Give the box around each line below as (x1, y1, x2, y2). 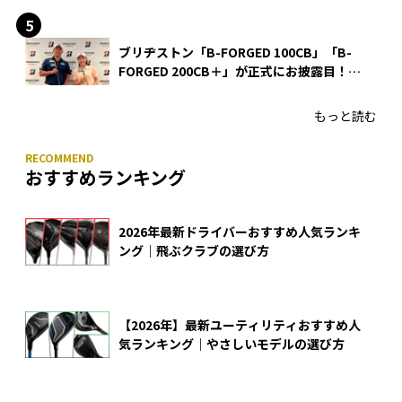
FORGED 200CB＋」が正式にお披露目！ (118, 61, 361, 80)
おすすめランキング (25, 163, 186, 190)
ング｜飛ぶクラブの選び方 (118, 241, 269, 260)
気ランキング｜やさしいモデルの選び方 (118, 334, 345, 353)
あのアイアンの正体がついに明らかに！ (118, 80, 345, 99)
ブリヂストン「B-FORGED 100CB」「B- (118, 42, 352, 61)
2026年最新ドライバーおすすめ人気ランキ (118, 223, 361, 241)
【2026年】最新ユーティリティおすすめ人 (118, 315, 361, 334)
